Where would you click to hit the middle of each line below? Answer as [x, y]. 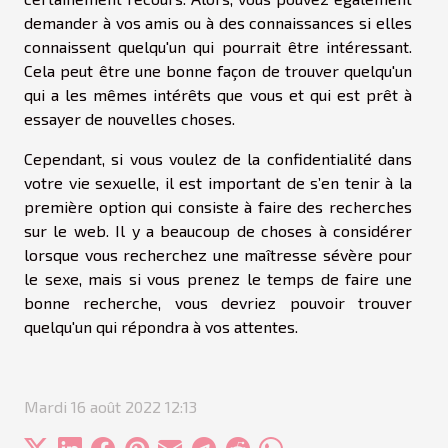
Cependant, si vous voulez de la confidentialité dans [218, 158]
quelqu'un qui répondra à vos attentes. [161, 326]
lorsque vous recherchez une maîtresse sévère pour [218, 254]
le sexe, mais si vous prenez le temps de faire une [218, 278]
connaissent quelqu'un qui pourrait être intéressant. [218, 46]
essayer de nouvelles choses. [129, 118]
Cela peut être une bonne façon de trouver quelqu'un [218, 70]
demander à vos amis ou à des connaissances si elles [218, 22]
